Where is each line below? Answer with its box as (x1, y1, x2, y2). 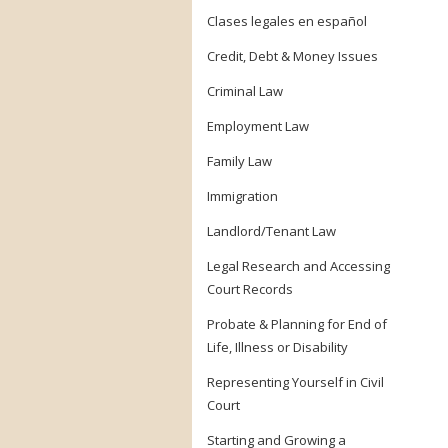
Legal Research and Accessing (207, 257, 390, 275)
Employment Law (207, 117, 309, 135)
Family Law (207, 152, 272, 170)
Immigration (207, 187, 278, 205)
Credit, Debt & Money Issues (207, 47, 378, 65)
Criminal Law (207, 82, 283, 100)
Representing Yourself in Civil (207, 373, 384, 391)
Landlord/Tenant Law (207, 222, 336, 240)
